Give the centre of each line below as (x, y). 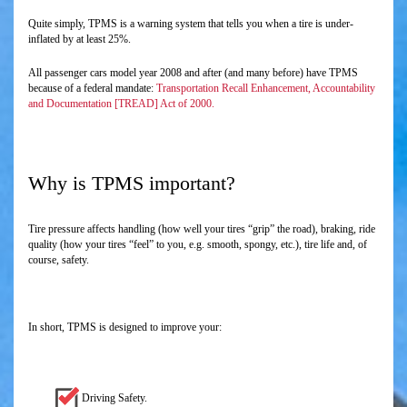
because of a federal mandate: (92, 89)
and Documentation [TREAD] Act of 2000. (121, 104)
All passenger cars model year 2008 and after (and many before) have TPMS (193, 73)
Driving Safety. (114, 398)
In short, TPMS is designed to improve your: (125, 328)
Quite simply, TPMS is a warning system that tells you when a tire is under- (191, 24)
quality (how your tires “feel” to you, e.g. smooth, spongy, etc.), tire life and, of (198, 245)
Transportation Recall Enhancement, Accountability (266, 89)
